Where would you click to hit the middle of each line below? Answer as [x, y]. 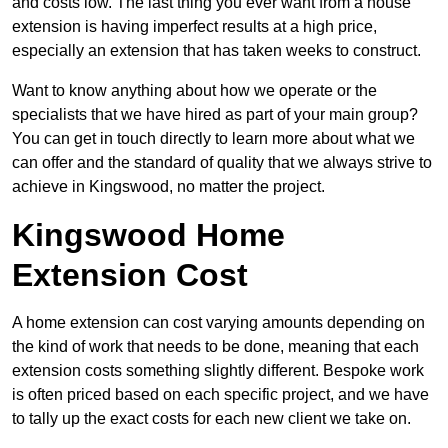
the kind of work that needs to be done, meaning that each [215, 347]
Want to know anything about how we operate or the [194, 91]
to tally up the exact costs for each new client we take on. [211, 419]
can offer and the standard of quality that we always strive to [222, 163]
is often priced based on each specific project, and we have [220, 395]
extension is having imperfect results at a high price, [194, 27]
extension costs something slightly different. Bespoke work [218, 371]
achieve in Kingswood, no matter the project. [168, 187]
